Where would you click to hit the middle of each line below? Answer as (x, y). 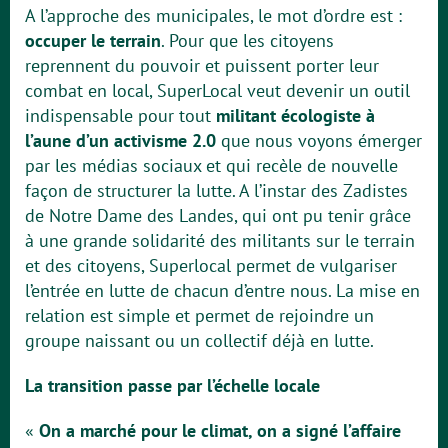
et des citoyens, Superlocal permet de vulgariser (211, 265)
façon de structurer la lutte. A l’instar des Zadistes (216, 190)
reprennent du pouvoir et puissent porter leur (202, 65)
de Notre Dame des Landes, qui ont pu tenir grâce (218, 215)
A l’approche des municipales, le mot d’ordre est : (213, 15)
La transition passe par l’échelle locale (175, 385)
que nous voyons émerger (321, 140)
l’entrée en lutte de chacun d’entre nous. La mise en (222, 290)
